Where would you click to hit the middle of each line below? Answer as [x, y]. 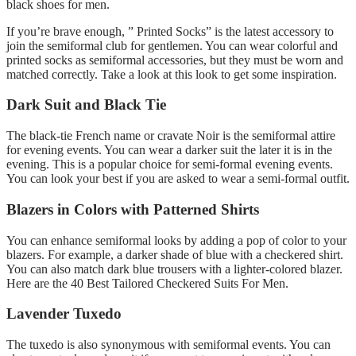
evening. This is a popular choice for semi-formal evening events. [170, 164]
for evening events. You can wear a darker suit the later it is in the [169, 150]
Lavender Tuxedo [64, 314]
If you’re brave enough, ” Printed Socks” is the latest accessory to [170, 31]
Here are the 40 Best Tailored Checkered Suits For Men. [147, 283]
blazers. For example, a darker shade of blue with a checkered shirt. [175, 254]
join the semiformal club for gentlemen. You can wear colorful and [172, 45]
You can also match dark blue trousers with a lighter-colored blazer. [174, 269]
